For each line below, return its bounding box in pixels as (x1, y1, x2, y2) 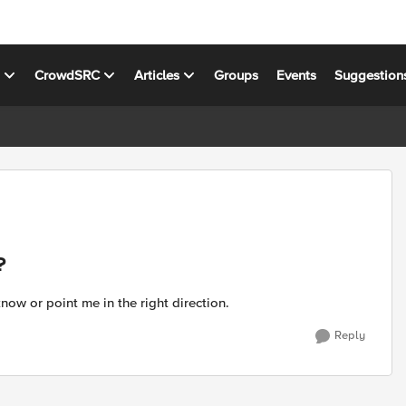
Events (276, 66, 317, 83)
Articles (134, 66, 180, 83)
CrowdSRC (34, 66, 101, 83)
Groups (214, 66, 259, 83)
